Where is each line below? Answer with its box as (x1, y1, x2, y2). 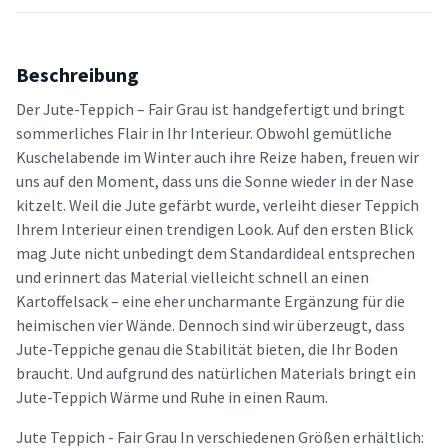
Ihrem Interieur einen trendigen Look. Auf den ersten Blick (16, 218, 413, 239)
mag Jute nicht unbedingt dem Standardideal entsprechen (16, 242, 415, 263)
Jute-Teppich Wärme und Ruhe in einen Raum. (16, 386, 328, 407)
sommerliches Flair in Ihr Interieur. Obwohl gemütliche (16, 122, 392, 143)
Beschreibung (16, 61, 139, 87)
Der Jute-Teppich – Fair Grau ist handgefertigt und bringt (16, 98, 405, 119)
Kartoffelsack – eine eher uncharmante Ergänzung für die (16, 290, 405, 311)
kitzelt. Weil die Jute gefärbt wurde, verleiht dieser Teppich (16, 194, 419, 215)
